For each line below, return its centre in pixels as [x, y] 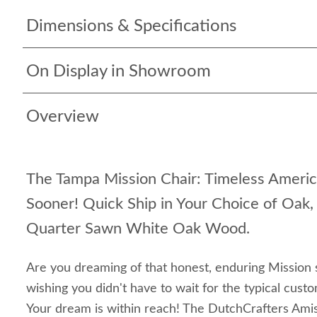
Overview [63, 117]
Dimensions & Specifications [131, 26]
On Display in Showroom [119, 71]
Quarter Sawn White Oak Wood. [138, 229]
